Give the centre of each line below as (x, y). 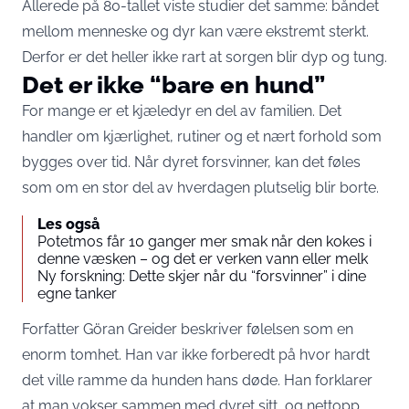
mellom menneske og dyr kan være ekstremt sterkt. (195, 31)
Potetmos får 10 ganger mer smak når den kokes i (204, 241)
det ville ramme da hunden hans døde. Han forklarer (197, 380)
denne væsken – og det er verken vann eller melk (203, 259)
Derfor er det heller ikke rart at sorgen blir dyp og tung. (204, 57)
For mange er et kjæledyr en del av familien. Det (182, 111)
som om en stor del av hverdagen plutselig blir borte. (200, 188)
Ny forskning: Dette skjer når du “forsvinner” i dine (202, 276)
